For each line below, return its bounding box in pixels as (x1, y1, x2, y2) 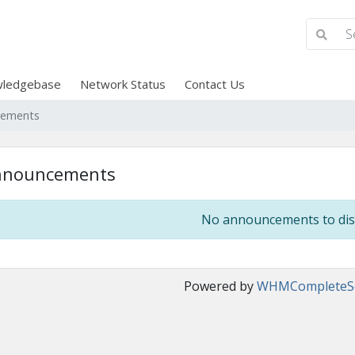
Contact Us (184, 76, 245, 92)
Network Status (79, 76, 166, 92)
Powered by (184, 277, 257, 295)
